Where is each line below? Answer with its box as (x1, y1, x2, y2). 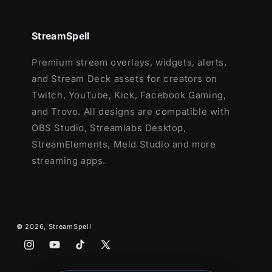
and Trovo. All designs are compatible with (32, 105, 230, 117)
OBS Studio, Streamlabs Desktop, (32, 121, 186, 134)
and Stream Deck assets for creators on (32, 72, 217, 84)
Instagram (22, 246, 66, 257)
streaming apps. (32, 154, 106, 166)
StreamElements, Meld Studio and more (32, 138, 216, 150)
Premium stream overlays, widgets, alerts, (32, 56, 227, 68)
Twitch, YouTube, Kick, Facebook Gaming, (32, 89, 226, 101)
